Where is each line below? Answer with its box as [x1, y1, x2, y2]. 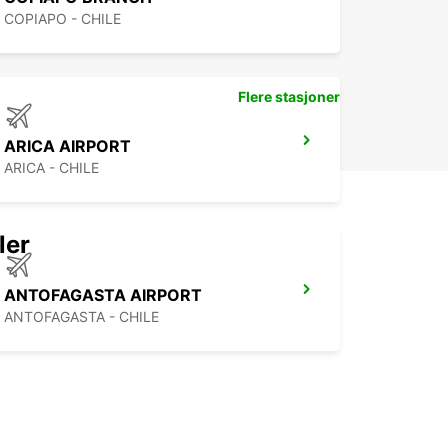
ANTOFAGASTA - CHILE [4, 308, 159, 326]
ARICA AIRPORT [4, 136, 131, 157]
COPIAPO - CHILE [4, 10, 121, 28]
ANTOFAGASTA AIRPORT [4, 285, 202, 306]
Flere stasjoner [238, 88, 340, 106]
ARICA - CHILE [4, 159, 99, 177]
